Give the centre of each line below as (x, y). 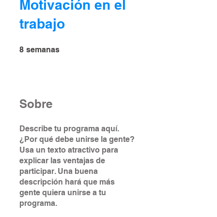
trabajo (42, 23)
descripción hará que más (67, 182)
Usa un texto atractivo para (69, 150)
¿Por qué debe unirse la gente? (77, 139)
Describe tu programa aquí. (69, 129)
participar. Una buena (59, 171)
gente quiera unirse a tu (63, 193)
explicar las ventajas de (62, 161)
